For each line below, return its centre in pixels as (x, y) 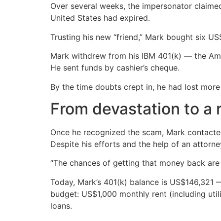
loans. (61, 205)
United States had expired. (100, 18)
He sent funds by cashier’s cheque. (115, 68)
